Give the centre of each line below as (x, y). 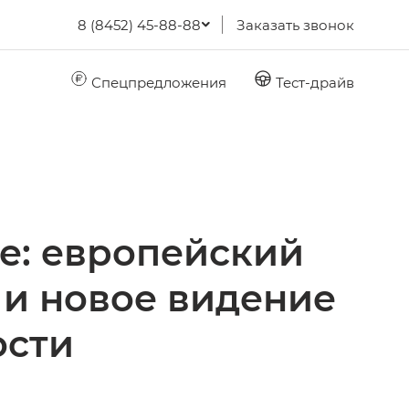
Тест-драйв (313, 82)
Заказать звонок (295, 25)
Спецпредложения (157, 82)
